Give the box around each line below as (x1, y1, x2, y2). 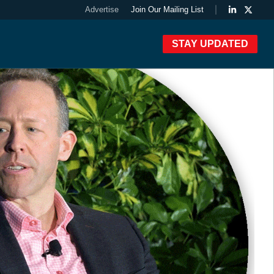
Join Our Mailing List (131, 5, 204, 14)
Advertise (85, 5, 119, 14)
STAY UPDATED (171, 38, 248, 49)
